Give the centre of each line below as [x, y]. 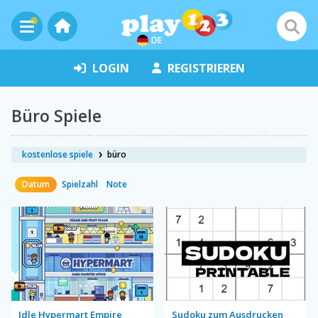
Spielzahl [80, 184]
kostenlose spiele [57, 154]
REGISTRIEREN [206, 68]
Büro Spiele [56, 116]
